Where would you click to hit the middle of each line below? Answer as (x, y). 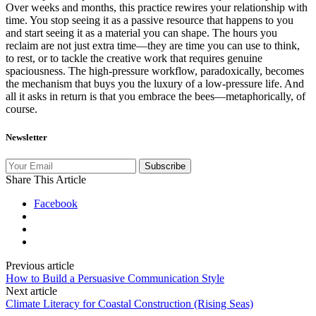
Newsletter (26, 137)
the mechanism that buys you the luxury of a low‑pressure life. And (155, 84)
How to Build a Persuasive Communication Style (115, 278)
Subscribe (165, 166)
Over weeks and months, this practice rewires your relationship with (157, 8)
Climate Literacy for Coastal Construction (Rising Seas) (129, 303)
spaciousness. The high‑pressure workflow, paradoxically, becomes (155, 71)
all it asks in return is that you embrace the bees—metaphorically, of (156, 97)
